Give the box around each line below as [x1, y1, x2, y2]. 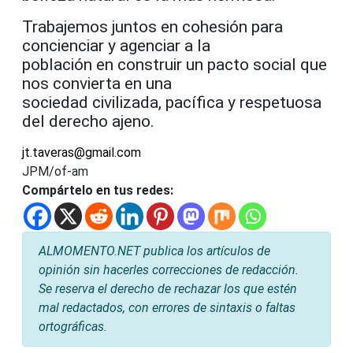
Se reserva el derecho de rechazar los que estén [39, 281, 297, 297]
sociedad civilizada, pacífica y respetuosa [22, 93, 321, 113]
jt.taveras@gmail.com [22, 145, 141, 161]
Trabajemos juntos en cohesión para [22, 17, 283, 37]
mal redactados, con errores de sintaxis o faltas [39, 300, 295, 316]
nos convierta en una [22, 74, 172, 94]
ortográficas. [39, 319, 107, 335]
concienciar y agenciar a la [22, 36, 210, 56]
